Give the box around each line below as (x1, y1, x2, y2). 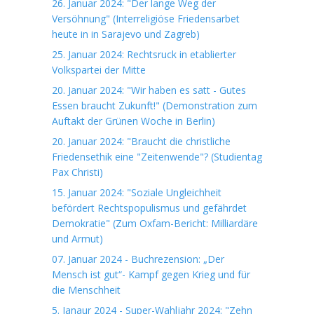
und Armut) (52, 232, 103, 245)
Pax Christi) (52, 165, 103, 179)
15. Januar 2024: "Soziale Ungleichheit (52, 186, 221, 199)
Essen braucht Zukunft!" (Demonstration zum (52, 99, 257, 112)
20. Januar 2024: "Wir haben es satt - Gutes (52, 83, 246, 97)
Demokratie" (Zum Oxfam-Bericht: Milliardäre (52, 217, 258, 230)
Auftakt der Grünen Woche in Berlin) (52, 114, 215, 128)
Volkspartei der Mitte (52, 63, 146, 76)
